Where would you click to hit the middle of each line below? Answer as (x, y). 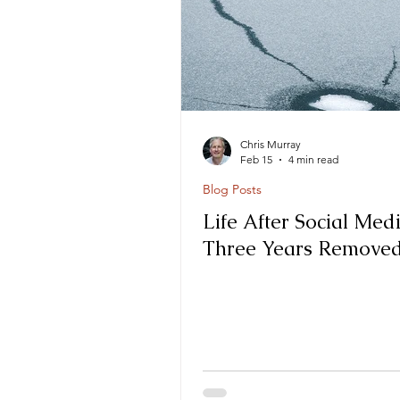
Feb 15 (256, 159)
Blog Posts (232, 189)
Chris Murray (271, 144)
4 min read (313, 159)
